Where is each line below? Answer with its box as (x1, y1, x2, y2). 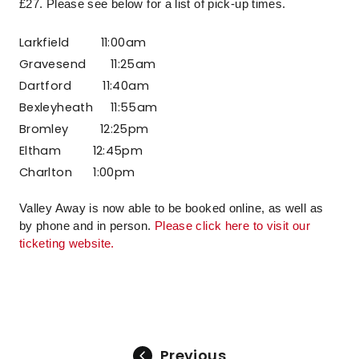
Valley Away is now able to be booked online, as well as (19, 202, 324, 215)
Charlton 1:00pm (19, 164, 135, 180)
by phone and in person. (19, 220, 155, 232)
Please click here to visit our (154, 220, 310, 232)
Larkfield (19, 34, 73, 50)
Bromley (19, 121, 72, 137)
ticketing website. (19, 237, 115, 250)
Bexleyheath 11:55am (19, 99, 158, 115)
